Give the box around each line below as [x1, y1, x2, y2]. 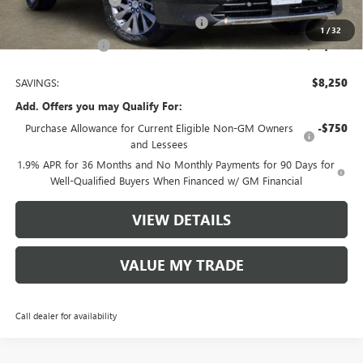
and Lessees [130, 137, 188, 152]
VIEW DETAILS [132, 210, 231, 230]
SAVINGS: [15, 75, 59, 90]
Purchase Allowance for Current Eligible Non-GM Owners [24, 121, 293, 135]
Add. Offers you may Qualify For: [15, 99, 182, 113]
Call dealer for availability [15, 310, 117, 322]
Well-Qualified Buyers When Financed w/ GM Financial [49, 173, 302, 188]
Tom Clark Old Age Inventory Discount [15, 15, 194, 30]
